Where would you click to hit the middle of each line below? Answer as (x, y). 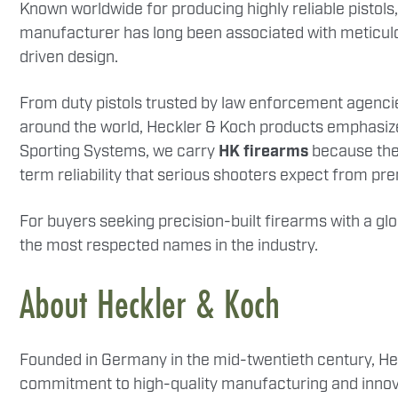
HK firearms (263, 152)
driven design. (69, 58)
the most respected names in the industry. (169, 246)
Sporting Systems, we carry (119, 152)
